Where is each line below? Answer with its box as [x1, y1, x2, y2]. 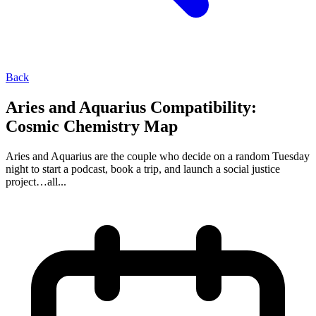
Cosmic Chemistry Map [6, 116, 178, 135]
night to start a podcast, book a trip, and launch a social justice [6, 162, 280, 175]
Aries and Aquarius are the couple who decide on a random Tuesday [6, 150, 310, 162]
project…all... [6, 175, 66, 188]
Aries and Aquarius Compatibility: [6, 97, 257, 116]
